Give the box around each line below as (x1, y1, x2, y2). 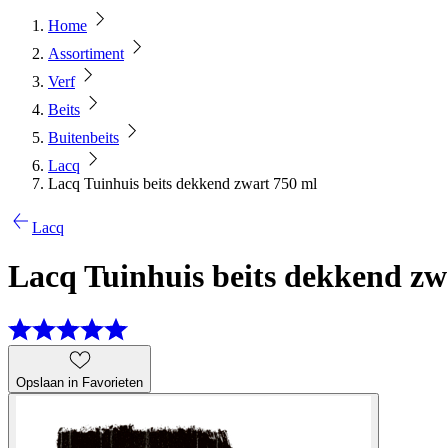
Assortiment (48, 45, 124, 62)
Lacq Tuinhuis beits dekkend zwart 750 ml (48, 175, 317, 192)
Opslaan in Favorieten (16, 374, 143, 390)
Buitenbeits (48, 129, 119, 146)
